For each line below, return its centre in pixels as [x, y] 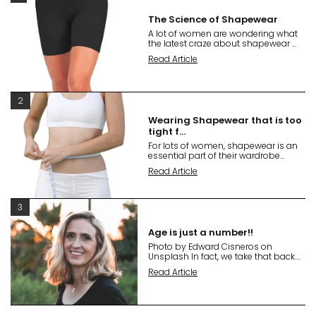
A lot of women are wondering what [223, 33]
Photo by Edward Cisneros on [210, 246]
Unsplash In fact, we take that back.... [224, 256]
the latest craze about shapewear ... [222, 43]
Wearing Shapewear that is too [225, 120]
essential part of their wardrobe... [216, 155]
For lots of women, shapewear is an [223, 145]
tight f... [167, 131]
